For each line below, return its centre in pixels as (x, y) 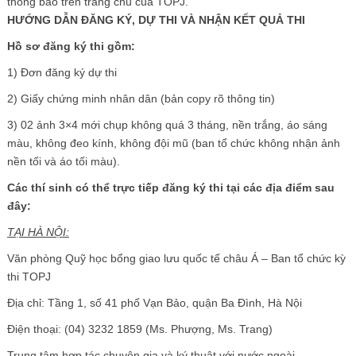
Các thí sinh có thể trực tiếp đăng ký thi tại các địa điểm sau (170, 187)
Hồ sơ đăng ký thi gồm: (71, 46)
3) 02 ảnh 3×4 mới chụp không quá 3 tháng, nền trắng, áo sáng (167, 124)
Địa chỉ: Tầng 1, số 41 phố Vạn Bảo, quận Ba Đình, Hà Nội (154, 302)
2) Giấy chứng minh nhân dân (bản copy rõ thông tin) (141, 98)
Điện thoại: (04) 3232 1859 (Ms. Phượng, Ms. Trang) (139, 329)
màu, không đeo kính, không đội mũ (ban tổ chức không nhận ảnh (173, 143)
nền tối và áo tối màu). (63, 161)
